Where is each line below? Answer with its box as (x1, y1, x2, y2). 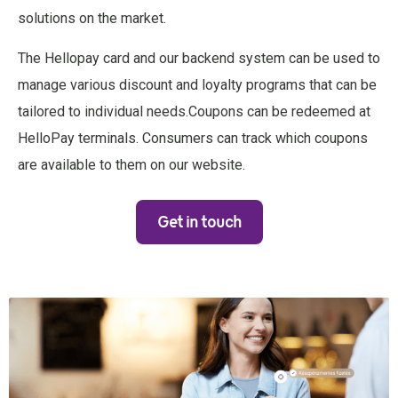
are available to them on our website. (18, 155, 245, 173)
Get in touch (156, 212, 242, 233)
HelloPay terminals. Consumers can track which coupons (18, 129, 368, 147)
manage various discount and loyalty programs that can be (18, 76, 377, 93)
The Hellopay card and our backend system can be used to (18, 49, 380, 67)
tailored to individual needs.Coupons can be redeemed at (18, 102, 370, 120)
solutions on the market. (18, 10, 170, 28)
